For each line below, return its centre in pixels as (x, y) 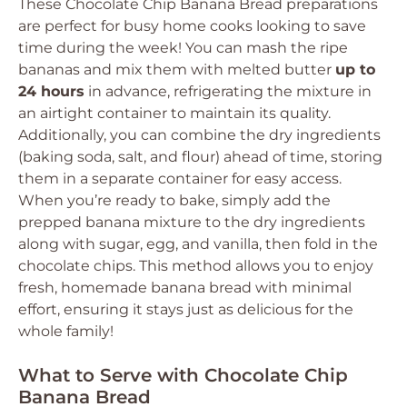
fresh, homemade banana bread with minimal (185, 288)
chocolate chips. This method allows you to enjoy (196, 266)
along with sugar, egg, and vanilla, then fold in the (198, 244)
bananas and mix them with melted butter (177, 69)
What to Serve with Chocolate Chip (183, 375)
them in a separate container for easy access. (180, 179)
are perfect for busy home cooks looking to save (192, 26)
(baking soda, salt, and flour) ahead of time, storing (200, 157)
